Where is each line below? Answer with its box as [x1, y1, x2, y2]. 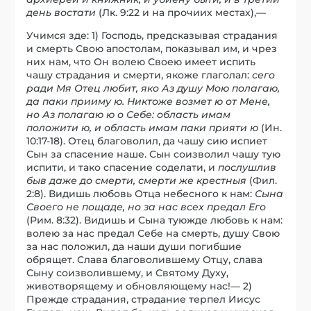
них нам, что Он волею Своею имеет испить [26, 55, 256, 68]
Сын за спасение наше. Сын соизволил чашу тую [26, 147, 281, 160]
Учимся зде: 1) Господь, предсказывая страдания [26, 28, 278, 42]
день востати [26, 6, 96, 19]
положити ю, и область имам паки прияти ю [26, 121, 259, 134]
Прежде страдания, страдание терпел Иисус [26, 292, 261, 305]
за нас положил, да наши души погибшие [26, 239, 242, 253]
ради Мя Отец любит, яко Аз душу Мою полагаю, [26, 81, 280, 94]
